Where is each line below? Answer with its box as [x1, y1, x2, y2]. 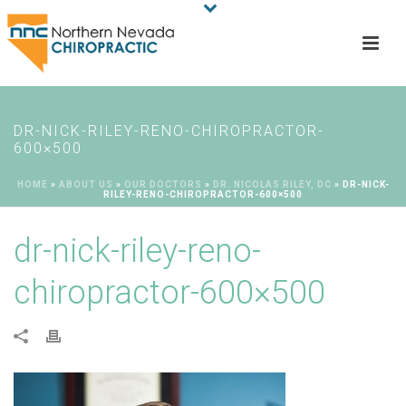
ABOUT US [58, 179, 113, 189]
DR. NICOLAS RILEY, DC [212, 179, 332, 189]
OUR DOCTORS [123, 179, 202, 189]
